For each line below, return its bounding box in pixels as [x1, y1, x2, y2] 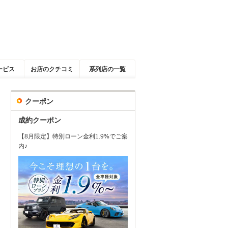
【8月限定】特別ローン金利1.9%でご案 [18, 133, 128, 140]
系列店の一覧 [89, 66, 126, 73]
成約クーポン [18, 116, 61, 124]
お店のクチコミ [31, 66, 73, 73]
